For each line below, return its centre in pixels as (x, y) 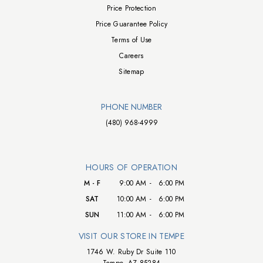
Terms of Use (131, 40)
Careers (131, 56)
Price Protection (131, 8)
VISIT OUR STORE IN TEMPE (131, 236)
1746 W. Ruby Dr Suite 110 (131, 252)
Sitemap (131, 72)
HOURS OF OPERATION (131, 167)
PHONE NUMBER (131, 107)
